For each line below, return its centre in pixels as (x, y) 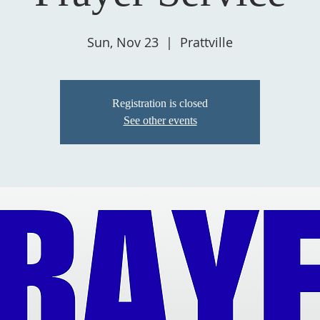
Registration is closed (160, 103)
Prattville (206, 42)
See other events (160, 120)
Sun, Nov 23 (123, 42)
